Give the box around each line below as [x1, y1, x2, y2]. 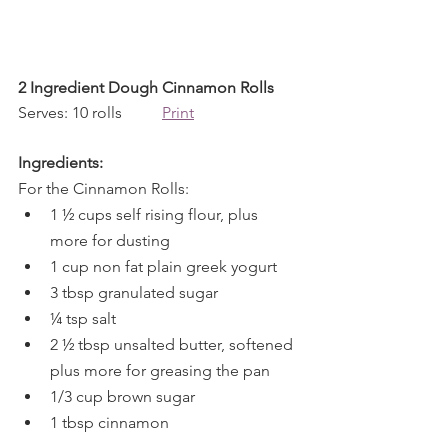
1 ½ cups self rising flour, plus [50, 205, 262, 224]
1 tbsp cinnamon [50, 413, 169, 432]
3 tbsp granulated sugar [50, 283, 218, 302]
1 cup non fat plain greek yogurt [50, 257, 277, 276]
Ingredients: [18, 153, 103, 172]
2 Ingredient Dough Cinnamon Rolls [18, 78, 274, 97]
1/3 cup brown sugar [50, 387, 195, 406]
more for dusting [50, 231, 170, 250]
